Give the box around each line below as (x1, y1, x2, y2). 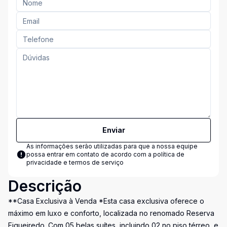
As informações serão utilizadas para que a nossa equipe (26, 142, 198, 150)
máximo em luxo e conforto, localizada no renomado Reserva (8, 209, 214, 217)
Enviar (102, 126, 125, 134)
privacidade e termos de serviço (26, 159, 124, 166)
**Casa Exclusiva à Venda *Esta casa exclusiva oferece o (8, 197, 204, 205)
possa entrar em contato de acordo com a (26, 150, 153, 158)
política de (153, 150, 184, 158)
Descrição (8, 177, 82, 195)
